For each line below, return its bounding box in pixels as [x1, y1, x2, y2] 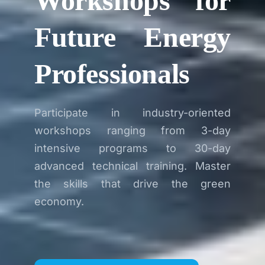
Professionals [34, 58, 190, 90]
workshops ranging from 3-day [34, 124, 231, 137]
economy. [34, 195, 84, 208]
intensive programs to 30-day [34, 142, 231, 155]
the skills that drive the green [34, 177, 231, 190]
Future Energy [34, 21, 231, 53]
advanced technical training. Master [34, 160, 231, 173]
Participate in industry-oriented [34, 106, 231, 119]
